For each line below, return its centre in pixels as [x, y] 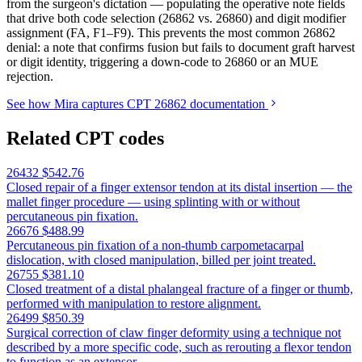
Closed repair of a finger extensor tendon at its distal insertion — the [179, 187]
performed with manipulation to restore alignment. [134, 304]
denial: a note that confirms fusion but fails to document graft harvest [181, 48]
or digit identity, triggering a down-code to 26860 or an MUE [162, 62]
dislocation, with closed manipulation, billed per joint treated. [161, 260]
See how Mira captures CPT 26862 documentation [137, 104]
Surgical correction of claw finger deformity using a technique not [174, 333]
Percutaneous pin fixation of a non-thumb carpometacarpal [155, 246]
